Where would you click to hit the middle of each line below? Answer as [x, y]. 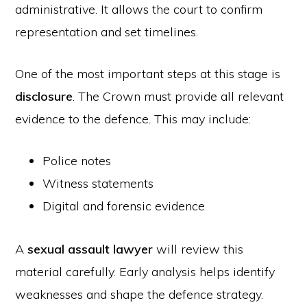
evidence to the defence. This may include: [133, 119]
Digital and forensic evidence [124, 206]
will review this [198, 249]
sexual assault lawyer [90, 249]
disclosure [44, 96]
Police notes [77, 161]
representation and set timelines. [107, 32]
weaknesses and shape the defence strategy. [139, 294]
